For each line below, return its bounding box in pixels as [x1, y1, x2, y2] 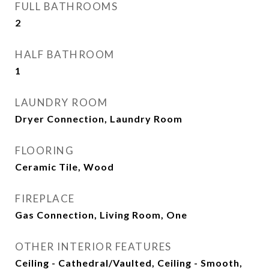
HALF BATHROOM [15, 48, 115, 61]
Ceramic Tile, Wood [15, 161, 114, 172]
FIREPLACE [15, 192, 75, 205]
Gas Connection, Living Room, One [15, 209, 187, 220]
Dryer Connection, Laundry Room [15, 113, 183, 124]
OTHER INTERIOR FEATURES [15, 240, 172, 253]
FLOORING [15, 144, 74, 157]
